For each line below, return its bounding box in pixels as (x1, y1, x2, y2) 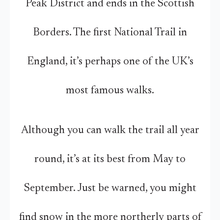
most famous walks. (66, 85, 154, 96)
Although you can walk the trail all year (21, 125, 199, 136)
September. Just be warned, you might (24, 183, 196, 194)
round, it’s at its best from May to (34, 154, 186, 165)
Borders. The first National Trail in (33, 27, 187, 38)
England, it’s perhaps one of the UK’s (27, 56, 193, 67)
